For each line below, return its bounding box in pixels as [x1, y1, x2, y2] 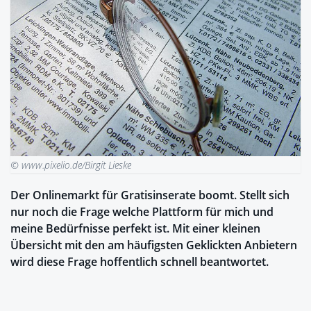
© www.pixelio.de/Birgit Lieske [10, 158, 131, 172]
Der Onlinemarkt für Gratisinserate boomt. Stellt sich [10, 187, 289, 203]
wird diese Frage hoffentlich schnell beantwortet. [10, 254, 269, 270]
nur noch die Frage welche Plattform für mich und [10, 204, 274, 220]
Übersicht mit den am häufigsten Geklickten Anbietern [10, 237, 297, 253]
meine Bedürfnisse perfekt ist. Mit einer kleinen [10, 221, 260, 237]
